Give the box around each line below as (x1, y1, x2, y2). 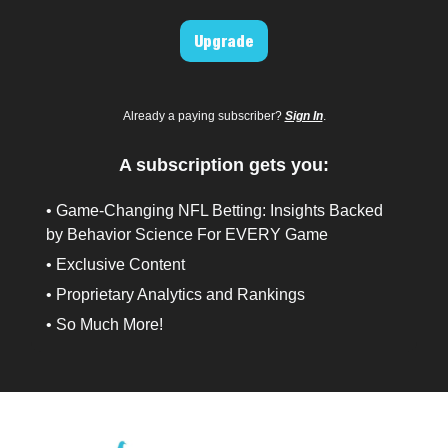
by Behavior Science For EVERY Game (46, 225, 328, 243)
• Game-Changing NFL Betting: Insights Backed (46, 201, 383, 219)
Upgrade (194, 30, 254, 51)
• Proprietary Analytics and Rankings (46, 285, 305, 303)
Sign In (284, 108, 323, 123)
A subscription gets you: (119, 154, 329, 175)
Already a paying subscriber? (122, 108, 285, 123)
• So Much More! (46, 315, 163, 333)
